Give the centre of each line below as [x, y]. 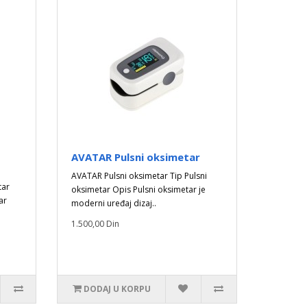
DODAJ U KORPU [117, 289]
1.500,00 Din [96, 224]
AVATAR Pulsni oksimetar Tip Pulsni [139, 176]
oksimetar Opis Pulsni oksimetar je [139, 189]
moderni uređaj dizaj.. [114, 203]
